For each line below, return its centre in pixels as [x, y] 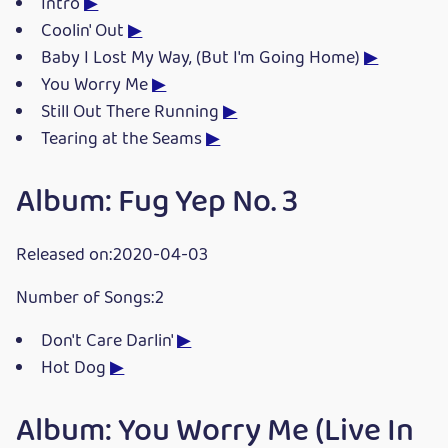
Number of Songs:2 [90, 298]
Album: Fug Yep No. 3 [157, 202]
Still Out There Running [132, 112]
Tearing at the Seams [124, 139]
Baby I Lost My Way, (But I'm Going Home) [203, 58]
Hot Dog [76, 368]
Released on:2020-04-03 [112, 255]
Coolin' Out [85, 31]
